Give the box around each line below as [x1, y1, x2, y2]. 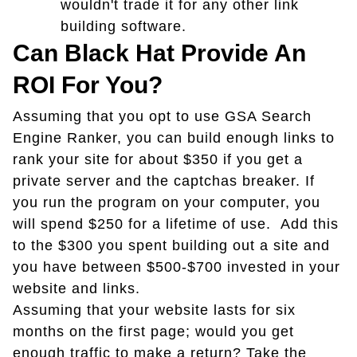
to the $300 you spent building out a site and [13, 237, 330, 253]
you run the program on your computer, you [13, 194, 320, 210]
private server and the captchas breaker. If [13, 172, 315, 189]
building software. [61, 18, 186, 34]
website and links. [13, 280, 140, 296]
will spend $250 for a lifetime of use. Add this [13, 215, 339, 232]
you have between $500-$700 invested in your [13, 258, 340, 275]
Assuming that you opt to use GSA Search [13, 108, 312, 124]
